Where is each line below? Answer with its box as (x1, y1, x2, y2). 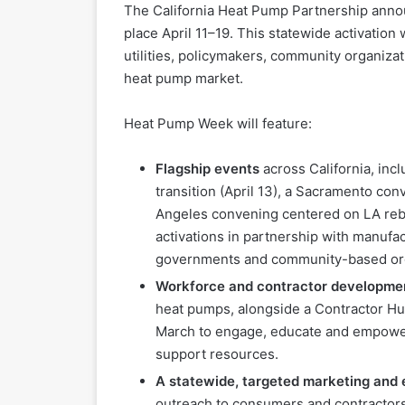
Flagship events (155, 160, 259, 178)
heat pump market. (124, 70, 243, 88)
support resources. (155, 345, 278, 363)
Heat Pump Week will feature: (124, 115, 312, 133)
